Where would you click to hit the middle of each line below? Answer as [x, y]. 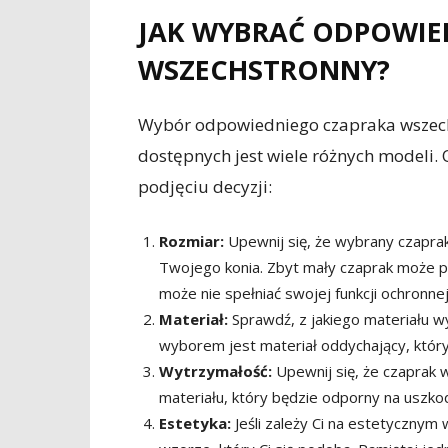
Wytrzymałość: [215, 371]
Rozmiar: [191, 241]
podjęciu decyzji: [205, 186]
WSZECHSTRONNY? [264, 69]
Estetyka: [195, 423]
